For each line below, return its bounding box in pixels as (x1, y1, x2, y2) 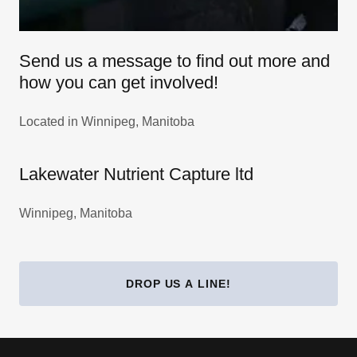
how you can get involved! (19, 73, 218, 93)
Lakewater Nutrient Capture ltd (19, 164, 253, 185)
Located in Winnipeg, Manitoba (19, 115, 194, 129)
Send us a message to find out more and (19, 51, 330, 72)
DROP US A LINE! (125, 277, 232, 291)
